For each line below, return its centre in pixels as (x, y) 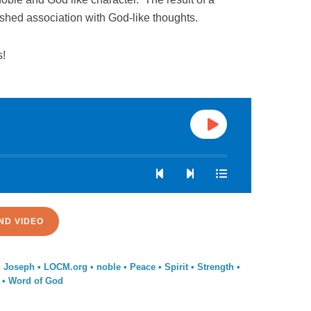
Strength (215, 267)
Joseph (19, 267)
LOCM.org (65, 267)
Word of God (35, 281)
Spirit (176, 267)
